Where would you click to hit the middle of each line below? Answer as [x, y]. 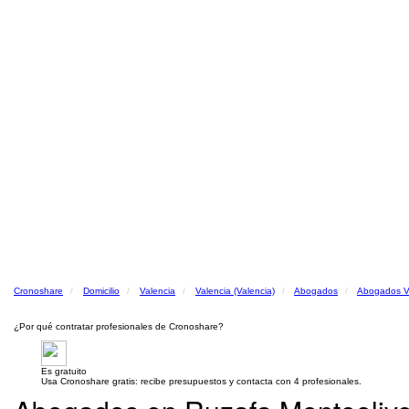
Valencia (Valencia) [235, 291]
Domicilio [101, 291]
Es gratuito [64, 371]
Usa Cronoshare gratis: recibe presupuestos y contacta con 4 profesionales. [201, 381]
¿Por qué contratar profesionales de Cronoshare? [119, 326]
